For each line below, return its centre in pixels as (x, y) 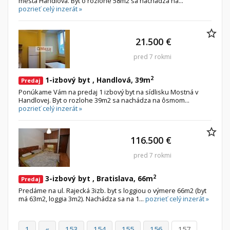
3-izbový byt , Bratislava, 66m (98, 179)
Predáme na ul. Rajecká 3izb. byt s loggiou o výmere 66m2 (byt (112, 191)
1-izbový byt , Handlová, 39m (97, 80)
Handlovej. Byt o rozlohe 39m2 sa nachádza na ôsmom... (104, 100)
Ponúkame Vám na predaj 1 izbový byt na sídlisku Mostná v (108, 92)
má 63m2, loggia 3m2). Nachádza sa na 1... (82, 199)
